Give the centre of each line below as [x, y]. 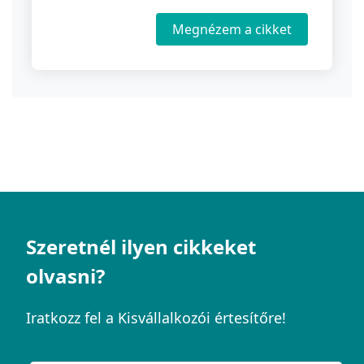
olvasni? [65, 276]
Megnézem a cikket [232, 30]
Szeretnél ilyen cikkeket [141, 247]
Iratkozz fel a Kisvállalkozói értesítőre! [156, 318]
